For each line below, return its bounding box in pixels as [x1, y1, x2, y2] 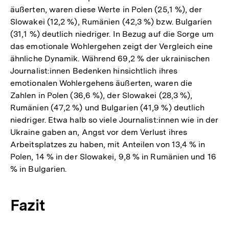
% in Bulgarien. [10, 164, 67, 174]
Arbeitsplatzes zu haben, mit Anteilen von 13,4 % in [10, 140, 205, 150]
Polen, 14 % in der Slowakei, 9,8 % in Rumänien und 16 [10, 152, 216, 162]
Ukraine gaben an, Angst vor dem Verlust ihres [10, 127, 188, 138]
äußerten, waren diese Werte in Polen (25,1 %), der [10, 5, 202, 15]
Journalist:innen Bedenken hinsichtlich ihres [10, 66, 177, 76]
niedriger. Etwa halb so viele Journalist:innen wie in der [10, 115, 219, 125]
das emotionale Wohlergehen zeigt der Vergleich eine [10, 41, 213, 52]
